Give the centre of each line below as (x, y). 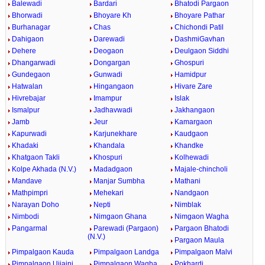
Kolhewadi (192, 157)
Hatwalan (27, 86)
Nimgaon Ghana (120, 216)
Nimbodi (25, 216)
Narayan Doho (35, 204)
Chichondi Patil (199, 27)
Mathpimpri (30, 193)
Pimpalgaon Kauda (43, 252)
